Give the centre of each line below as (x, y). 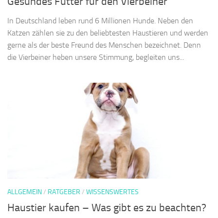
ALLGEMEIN (25, 193)
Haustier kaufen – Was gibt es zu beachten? (107, 209)
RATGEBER (64, 193)
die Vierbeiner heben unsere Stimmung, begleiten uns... (96, 58)
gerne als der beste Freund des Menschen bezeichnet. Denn (104, 46)
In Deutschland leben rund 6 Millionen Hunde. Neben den (100, 21)
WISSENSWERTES (112, 193)
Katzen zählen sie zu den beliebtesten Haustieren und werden (108, 34)
